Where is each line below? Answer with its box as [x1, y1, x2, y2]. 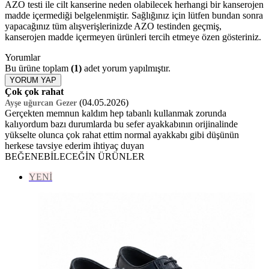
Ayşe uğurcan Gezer [5, 98, 77, 107]
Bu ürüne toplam [5, 62, 71, 73]
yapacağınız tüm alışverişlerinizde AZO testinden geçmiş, [5, 20, 222, 31]
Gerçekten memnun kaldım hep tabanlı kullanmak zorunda [5, 107, 226, 118]
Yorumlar [5, 52, 40, 62]
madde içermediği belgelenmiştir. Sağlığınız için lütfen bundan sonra [5, 10, 263, 20]
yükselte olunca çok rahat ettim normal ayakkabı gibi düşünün [5, 129, 239, 140]
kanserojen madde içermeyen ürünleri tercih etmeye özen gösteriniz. [5, 31, 261, 42]
